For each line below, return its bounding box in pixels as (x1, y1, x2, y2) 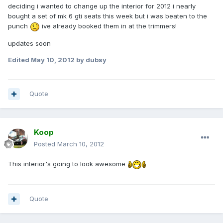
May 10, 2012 (31, 55, 75, 64)
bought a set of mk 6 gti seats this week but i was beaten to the (8, 12, 207, 20)
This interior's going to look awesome (8, 160, 127, 168)
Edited (8, 55, 31, 64)
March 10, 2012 (57, 140, 104, 148)
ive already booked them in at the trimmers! (40, 22, 177, 30)
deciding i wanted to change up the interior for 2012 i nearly (8, 2, 196, 10)
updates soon (8, 39, 51, 47)
